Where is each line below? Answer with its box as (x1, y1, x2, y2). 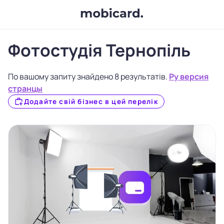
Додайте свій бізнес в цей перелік (23, 97, 158, 106)
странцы (8, 83, 42, 94)
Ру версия (169, 71, 208, 82)
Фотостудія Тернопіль (8, 38, 190, 61)
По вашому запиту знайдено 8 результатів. (8, 71, 169, 82)
